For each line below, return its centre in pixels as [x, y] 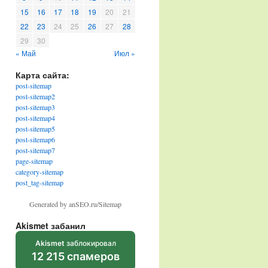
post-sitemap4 [35, 118]
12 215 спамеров [75, 256]
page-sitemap [34, 161]
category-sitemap [39, 172]
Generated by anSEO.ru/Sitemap [75, 204]
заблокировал [90, 243]
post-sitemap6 [35, 139]
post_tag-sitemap [39, 182]
